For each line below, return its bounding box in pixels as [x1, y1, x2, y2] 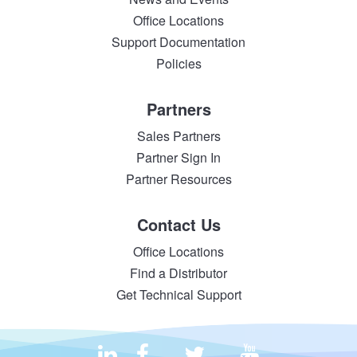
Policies [155, 53, 202, 73]
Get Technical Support [116, 284, 241, 304]
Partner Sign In [136, 147, 221, 167]
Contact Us [136, 212, 221, 236]
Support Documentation [112, 32, 245, 51]
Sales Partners [136, 126, 221, 145]
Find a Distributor [130, 263, 227, 282]
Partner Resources [125, 169, 232, 188]
